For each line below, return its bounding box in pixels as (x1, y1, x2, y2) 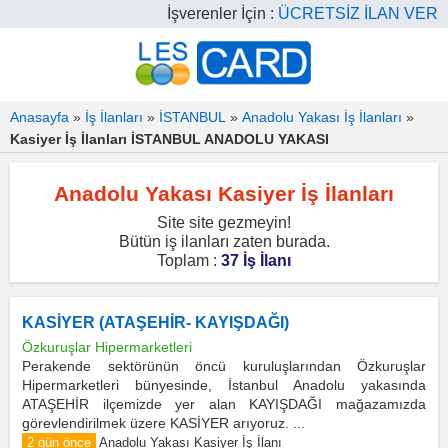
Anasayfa (10, 109, 69, 125)
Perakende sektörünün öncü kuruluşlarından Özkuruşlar (22, 358, 426, 374)
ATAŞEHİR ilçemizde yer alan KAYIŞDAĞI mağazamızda (22, 396, 426, 412)
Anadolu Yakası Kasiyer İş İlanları (54, 182, 394, 205)
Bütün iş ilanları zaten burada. (118, 233, 330, 250)
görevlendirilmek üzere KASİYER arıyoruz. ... (22, 415, 305, 431)
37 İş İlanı (221, 252, 291, 269)
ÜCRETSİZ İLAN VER (278, 5, 438, 22)
